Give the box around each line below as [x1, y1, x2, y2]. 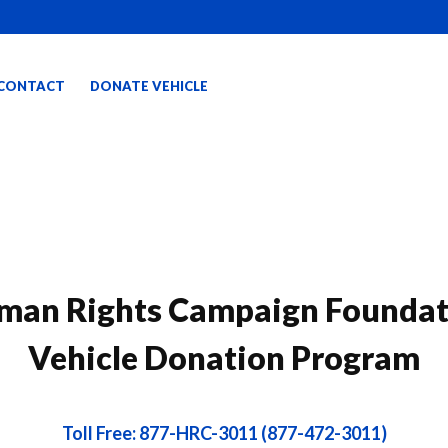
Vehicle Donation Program [28, 338, 420, 377]
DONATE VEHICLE [90, 77, 208, 94]
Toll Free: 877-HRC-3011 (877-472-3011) [61, 422, 387, 444]
